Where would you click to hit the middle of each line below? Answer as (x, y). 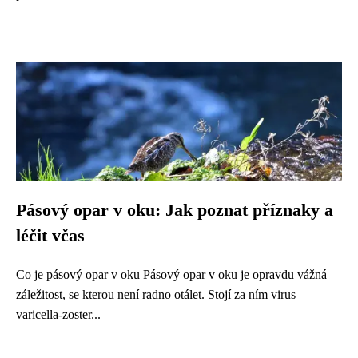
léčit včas (50, 236)
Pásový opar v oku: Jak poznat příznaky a (175, 210)
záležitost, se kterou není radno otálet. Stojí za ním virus (156, 294)
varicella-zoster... (58, 314)
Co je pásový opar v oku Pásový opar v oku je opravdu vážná (171, 274)
